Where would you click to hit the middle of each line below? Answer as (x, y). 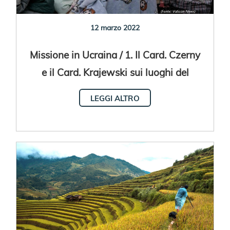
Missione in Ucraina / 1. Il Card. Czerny (115, 55)
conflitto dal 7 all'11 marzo (115, 90)
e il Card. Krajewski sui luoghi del (115, 72)
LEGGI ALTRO (115, 98)
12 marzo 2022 (115, 28)
